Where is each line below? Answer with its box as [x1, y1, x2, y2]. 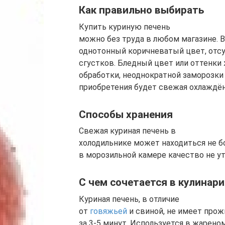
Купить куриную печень [79, 22, 170, 32]
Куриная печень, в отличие [79, 194, 179, 204]
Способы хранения [79, 108, 173, 121]
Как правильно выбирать [79, 4, 204, 17]
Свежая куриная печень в [79, 126, 176, 136]
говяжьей [90, 206, 127, 216]
